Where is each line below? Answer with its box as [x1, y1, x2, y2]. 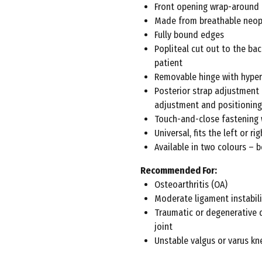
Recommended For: [140, 165, 217, 176]
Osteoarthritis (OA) [154, 179, 227, 190]
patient [154, 57, 182, 68]
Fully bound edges [154, 29, 224, 40]
